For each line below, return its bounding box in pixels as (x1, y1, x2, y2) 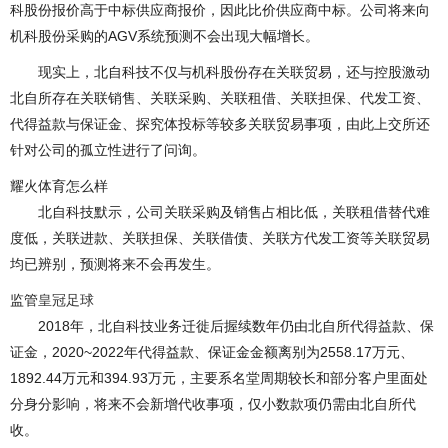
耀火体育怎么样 (10, 178, 108, 195)
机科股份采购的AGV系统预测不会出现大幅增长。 (10, 28, 319, 45)
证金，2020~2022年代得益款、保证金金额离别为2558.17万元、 (10, 344, 414, 361)
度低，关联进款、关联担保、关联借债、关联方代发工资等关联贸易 (10, 230, 430, 247)
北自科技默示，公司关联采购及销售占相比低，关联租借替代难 (10, 204, 430, 221)
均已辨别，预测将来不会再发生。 (10, 256, 220, 273)
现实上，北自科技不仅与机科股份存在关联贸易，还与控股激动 (10, 64, 430, 81)
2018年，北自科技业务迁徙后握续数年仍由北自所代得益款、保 (10, 318, 434, 335)
